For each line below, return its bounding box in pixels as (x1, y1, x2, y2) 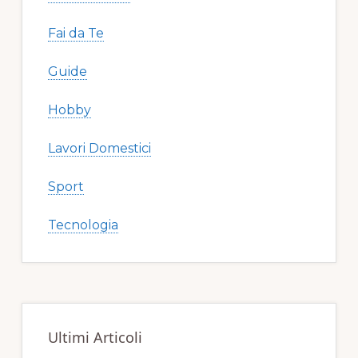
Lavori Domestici (47, 141, 151, 157)
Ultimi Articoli (47, 328, 142, 348)
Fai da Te (47, 26, 104, 42)
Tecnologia (47, 217, 118, 233)
